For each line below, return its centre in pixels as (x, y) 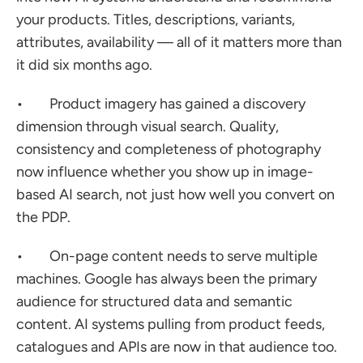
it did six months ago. (84, 65)
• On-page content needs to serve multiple (167, 256)
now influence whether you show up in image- (165, 172)
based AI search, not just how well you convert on (175, 194)
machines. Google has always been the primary (167, 279)
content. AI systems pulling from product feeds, (171, 324)
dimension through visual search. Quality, (147, 126)
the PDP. (43, 217)
